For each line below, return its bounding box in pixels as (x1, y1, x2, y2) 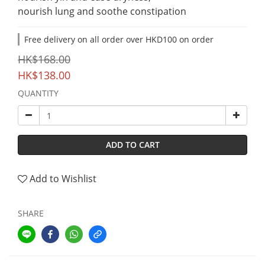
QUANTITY (18, 88, 59, 99)
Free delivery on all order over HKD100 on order (24, 34, 214, 45)
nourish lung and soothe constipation (18, 5, 186, 18)
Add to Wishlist (30, 172, 96, 185)
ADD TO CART (105, 139, 160, 150)
